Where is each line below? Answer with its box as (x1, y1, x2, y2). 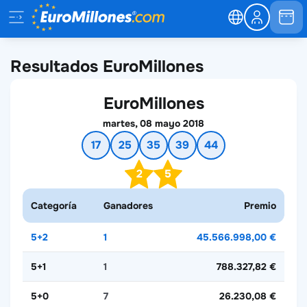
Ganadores (103, 199, 153, 212)
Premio (244, 199, 276, 212)
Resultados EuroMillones (10, 56, 204, 77)
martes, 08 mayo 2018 (103, 117, 204, 130)
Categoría (31, 199, 77, 212)
